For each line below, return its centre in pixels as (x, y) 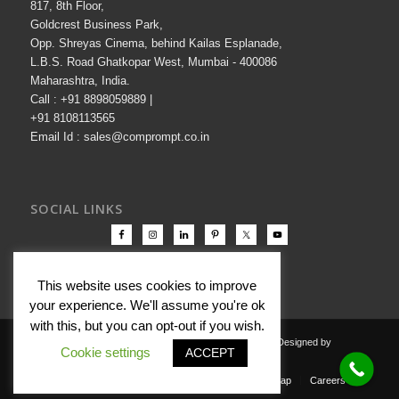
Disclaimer (215, 380)
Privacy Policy (62, 380)
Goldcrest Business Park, (96, 24)
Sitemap (273, 380)
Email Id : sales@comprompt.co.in (119, 136)
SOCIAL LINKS (76, 208)
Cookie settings (105, 352)
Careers (327, 380)
